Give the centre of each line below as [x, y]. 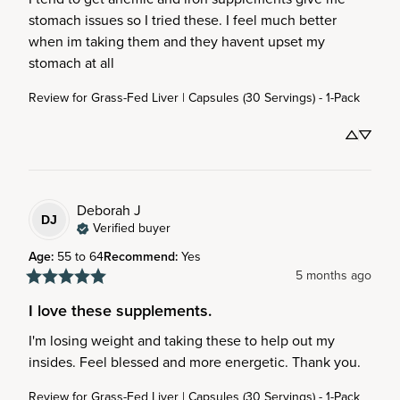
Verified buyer [132, 228]
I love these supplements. [120, 311]
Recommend [139, 257]
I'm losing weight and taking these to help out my [182, 341]
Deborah [104, 210]
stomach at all [71, 63]
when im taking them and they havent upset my [177, 42]
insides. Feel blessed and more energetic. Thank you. [195, 362]
